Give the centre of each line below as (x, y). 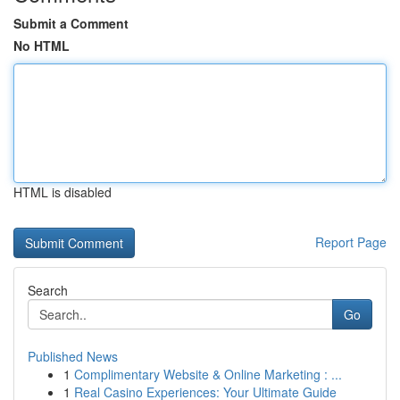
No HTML (42, 46)
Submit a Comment (71, 23)
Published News (73, 356)
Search (48, 290)
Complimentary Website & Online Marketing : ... (208, 374)
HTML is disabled (62, 192)
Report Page (351, 242)
